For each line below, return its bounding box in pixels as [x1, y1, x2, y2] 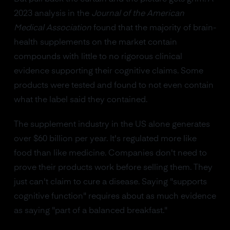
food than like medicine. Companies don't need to [13, 149, 207, 158]
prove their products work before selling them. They [13, 164, 213, 172]
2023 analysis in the [13, 10, 91, 18]
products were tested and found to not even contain [13, 82, 214, 90]
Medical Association [13, 24, 91, 32]
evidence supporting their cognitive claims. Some [13, 67, 203, 75]
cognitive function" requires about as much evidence [13, 193, 216, 201]
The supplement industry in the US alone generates [13, 121, 210, 129]
